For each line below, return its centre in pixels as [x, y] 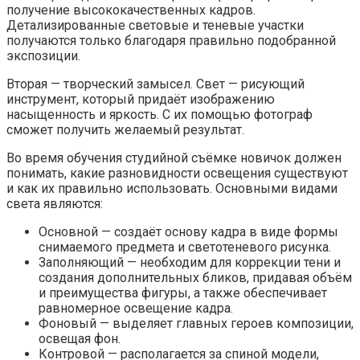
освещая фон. [80, 338]
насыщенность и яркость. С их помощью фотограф [160, 114]
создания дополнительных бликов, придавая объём [195, 277]
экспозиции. [43, 55]
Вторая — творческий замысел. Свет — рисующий [155, 84]
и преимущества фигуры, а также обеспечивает [183, 292]
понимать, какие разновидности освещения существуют [177, 173]
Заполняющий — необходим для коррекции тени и [190, 262]
